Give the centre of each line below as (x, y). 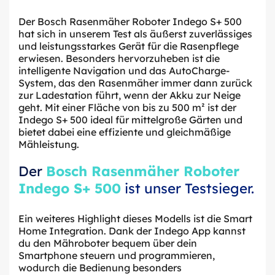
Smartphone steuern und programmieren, (117, 255)
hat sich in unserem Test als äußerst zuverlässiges (135, 33)
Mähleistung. (49, 144)
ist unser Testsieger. (188, 188)
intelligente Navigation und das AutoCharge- (124, 70)
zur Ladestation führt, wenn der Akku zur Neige (130, 95)
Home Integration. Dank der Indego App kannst (132, 230)
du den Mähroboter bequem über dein (108, 243)
